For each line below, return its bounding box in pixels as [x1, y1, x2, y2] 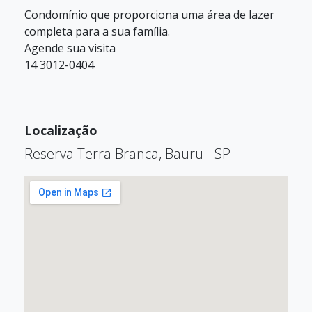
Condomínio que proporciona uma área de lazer [24, 7, 274, 22]
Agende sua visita [24, 40, 116, 56]
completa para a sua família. [24, 24, 170, 39]
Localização [24, 122, 97, 139]
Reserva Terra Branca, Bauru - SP [24, 144, 231, 163]
